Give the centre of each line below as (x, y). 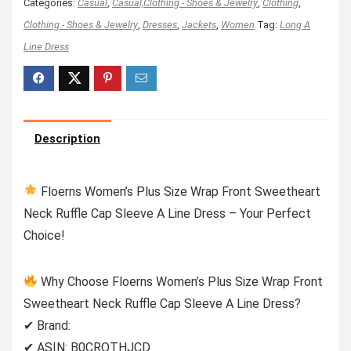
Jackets (199, 24)
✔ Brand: (47, 325)
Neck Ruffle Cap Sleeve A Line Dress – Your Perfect (167, 213)
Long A (295, 24)
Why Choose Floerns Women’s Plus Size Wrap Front (181, 281)
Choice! (44, 235)
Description (67, 138)
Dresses (160, 24)
